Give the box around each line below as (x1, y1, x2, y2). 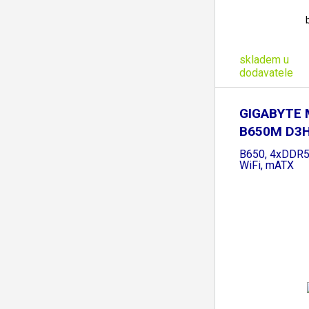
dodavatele (239, 66, 293, 79)
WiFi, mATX (239, 158, 294, 172)
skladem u (239, 52, 289, 66)
